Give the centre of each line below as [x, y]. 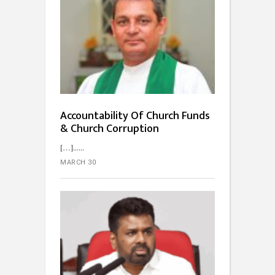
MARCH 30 [78, 162]
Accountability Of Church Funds [135, 116]
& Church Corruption [110, 129]
